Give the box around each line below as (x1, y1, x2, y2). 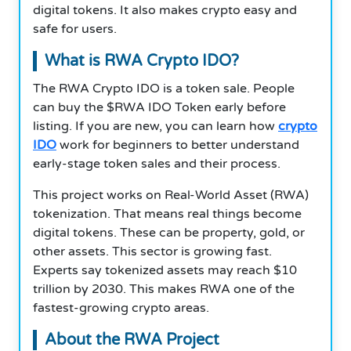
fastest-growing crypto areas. (33, 299, 209, 316)
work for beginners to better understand (56, 136, 299, 153)
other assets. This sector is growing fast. (33, 243, 272, 259)
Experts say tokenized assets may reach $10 (33, 262, 297, 278)
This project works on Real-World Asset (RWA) (33, 186, 309, 203)
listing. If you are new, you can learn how (33, 118, 278, 134)
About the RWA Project (45, 330, 219, 349)
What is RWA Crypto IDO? (45, 51, 239, 71)
